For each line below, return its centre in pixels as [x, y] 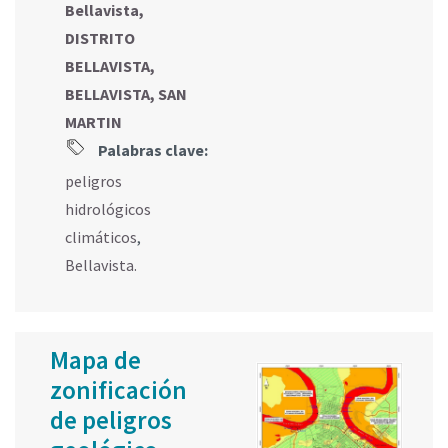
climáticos [101, 237]
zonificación [118, 390]
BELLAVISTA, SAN [126, 94]
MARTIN [93, 122]
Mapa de [95, 360]
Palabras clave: [151, 150]
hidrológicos [108, 209]
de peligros [111, 420]
